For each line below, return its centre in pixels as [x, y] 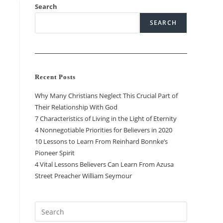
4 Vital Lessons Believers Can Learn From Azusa [104, 164]
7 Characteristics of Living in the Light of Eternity [106, 118]
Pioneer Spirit [55, 153]
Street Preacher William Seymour [83, 176]
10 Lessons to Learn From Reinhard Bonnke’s [101, 141]
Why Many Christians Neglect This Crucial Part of [106, 96]
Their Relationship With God [76, 107]
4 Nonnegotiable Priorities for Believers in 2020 [104, 130]
